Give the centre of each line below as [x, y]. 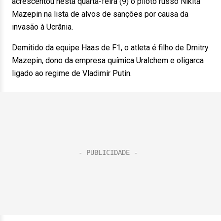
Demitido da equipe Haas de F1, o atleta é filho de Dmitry [110, 48]
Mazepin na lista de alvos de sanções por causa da [100, 14]
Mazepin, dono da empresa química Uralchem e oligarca [108, 60]
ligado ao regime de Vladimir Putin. [75, 73]
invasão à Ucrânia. [45, 27]
